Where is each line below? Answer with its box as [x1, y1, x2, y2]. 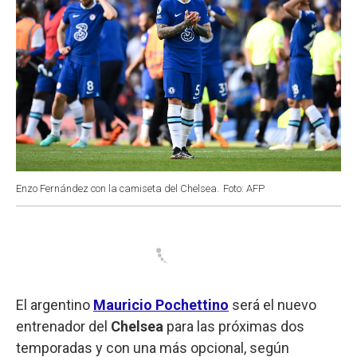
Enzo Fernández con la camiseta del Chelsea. [16, 182, 219, 194]
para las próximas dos [167, 317, 304, 335]
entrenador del [16, 317, 111, 335]
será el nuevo [232, 296, 316, 313]
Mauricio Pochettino [93, 296, 229, 313]
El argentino [16, 296, 93, 313]
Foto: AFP [223, 182, 265, 194]
